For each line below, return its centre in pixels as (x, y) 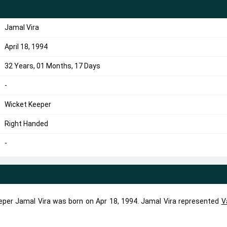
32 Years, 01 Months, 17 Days (52, 66)
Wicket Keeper (28, 104)
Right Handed (26, 124)
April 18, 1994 (26, 47)
